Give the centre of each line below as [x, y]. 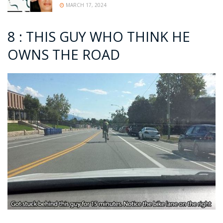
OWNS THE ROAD [64, 55]
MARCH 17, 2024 [85, 5]
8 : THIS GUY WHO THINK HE [99, 37]
